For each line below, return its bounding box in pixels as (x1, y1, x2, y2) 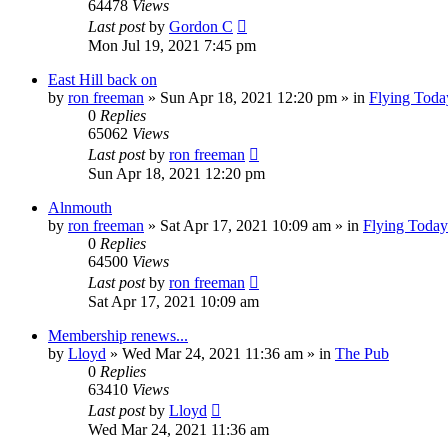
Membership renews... (48, 326, 188, 344)
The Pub (335, 344, 389, 362)
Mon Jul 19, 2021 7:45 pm (88, 36, 256, 54)
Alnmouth (48, 198, 112, 216)
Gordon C (169, 17, 233, 35)
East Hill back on (48, 70, 157, 88)
